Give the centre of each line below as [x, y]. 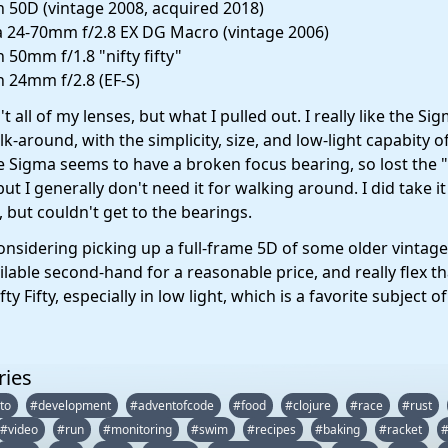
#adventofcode [173, 405]
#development [72, 405]
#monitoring [139, 429]
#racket [402, 429]
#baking [339, 429]
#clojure [309, 405]
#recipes [273, 429]
